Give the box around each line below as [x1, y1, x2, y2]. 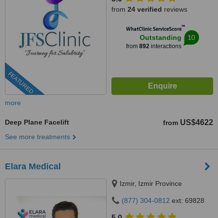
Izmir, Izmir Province [120, 180, 182, 187]
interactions [149, 43, 182, 50]
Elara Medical [5, 162, 61, 171]
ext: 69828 [170, 197, 204, 204]
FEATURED [6, 70, 35, 96]
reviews [162, 5, 187, 13]
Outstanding [139, 34, 182, 41]
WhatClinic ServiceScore [126, 26, 182, 32]
